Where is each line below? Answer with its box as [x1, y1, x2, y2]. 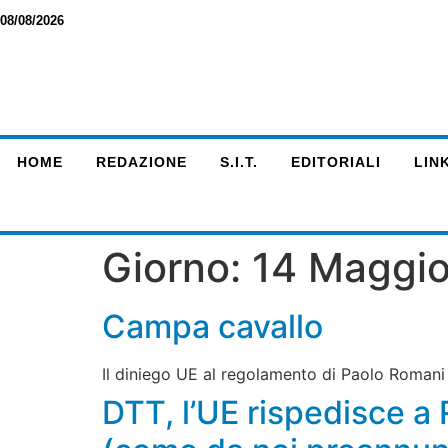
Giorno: [102, 243, 252, 292]
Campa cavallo [102, 307, 323, 346]
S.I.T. [219, 154, 258, 170]
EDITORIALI [290, 154, 381, 170]
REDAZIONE [95, 154, 187, 170]
